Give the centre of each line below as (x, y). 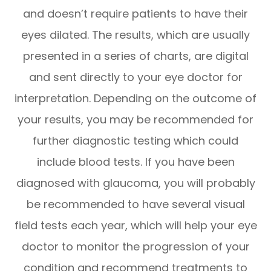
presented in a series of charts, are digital (135, 56)
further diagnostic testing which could (135, 140)
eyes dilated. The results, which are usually (135, 34)
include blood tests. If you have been (135, 162)
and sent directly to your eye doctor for (135, 77)
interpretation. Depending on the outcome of (135, 98)
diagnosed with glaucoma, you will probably (135, 183)
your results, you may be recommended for (135, 119)
